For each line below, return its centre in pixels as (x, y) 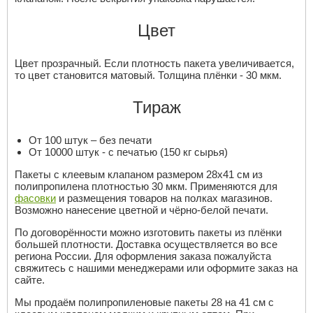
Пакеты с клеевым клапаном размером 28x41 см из (139, 175)
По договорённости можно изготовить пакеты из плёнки (148, 233)
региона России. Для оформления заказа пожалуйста (143, 256)
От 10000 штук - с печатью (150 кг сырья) (128, 152)
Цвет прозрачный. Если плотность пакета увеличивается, (154, 64)
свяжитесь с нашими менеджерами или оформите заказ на (156, 268)
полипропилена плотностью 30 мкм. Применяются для (146, 187)
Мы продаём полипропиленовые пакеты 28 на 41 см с (144, 303)
